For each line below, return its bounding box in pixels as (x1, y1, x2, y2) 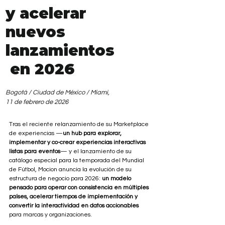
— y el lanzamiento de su (60, 148, 133, 155)
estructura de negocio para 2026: (9, 175, 102, 182)
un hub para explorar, (63, 130, 123, 137)
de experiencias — (9, 130, 63, 137)
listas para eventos (9, 148, 60, 155)
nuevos (6, 22, 70, 41)
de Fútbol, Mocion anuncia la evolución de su (9, 166, 133, 173)
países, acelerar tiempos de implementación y (9, 193, 139, 200)
